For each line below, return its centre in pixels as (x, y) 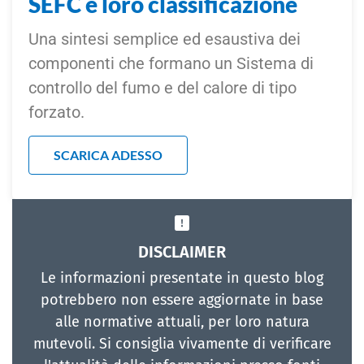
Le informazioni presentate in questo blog (182, 278)
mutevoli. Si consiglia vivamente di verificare (182, 344)
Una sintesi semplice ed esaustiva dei (165, 39)
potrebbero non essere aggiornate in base (182, 300)
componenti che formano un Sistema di (171, 63)
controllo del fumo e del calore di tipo (162, 87)
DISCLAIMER (182, 252)
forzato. (56, 112)
